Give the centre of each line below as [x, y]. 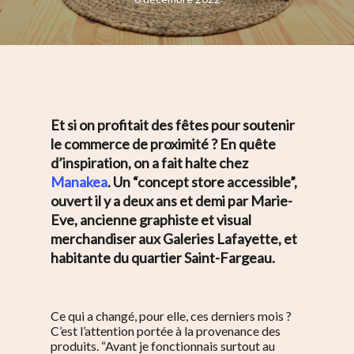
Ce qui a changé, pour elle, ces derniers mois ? [171, 316]
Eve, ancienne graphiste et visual [151, 220]
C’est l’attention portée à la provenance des [166, 331]
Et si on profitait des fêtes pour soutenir [173, 125]
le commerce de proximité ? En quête [163, 144]
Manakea [79, 182]
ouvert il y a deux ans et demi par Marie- [171, 201]
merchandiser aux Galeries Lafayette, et [174, 239]
